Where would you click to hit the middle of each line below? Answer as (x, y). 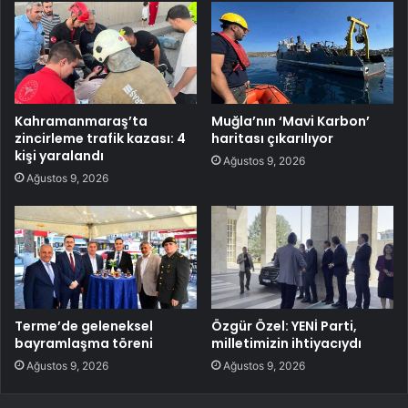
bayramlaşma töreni (84, 344)
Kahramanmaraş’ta (81, 122)
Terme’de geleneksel (84, 326)
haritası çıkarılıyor (272, 139)
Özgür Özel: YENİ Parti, (284, 326)
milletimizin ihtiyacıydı (286, 344)
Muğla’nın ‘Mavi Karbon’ (291, 122)
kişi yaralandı (59, 156)
